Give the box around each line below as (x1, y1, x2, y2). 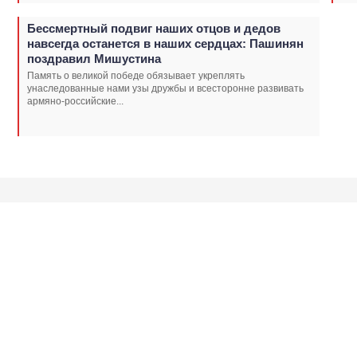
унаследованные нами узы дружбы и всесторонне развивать (27, 82, 304, 94)
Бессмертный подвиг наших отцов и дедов (27, 21, 280, 35)
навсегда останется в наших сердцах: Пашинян (27, 36, 304, 50)
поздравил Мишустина (27, 51, 161, 65)
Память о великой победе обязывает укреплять (27, 69, 245, 81)
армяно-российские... (27, 95, 124, 107)
